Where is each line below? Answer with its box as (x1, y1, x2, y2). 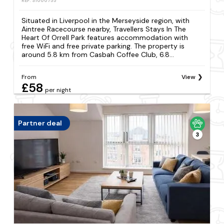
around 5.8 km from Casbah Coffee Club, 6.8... (21, 49, 174, 59)
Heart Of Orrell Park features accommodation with (21, 32, 188, 42)
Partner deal (18, 118, 62, 128)
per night (45, 85, 71, 94)
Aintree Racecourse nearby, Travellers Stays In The (21, 24, 186, 33)
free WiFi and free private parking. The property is (21, 41, 185, 50)
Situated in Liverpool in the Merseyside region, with (21, 15, 190, 25)
